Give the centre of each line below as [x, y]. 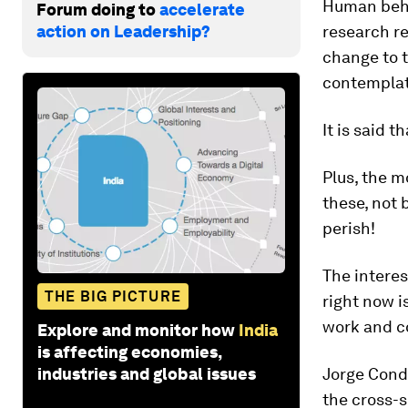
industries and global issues [147, 373]
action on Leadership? [123, 31]
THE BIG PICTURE [113, 296]
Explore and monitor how [136, 330]
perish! [349, 228]
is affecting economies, [129, 352]
